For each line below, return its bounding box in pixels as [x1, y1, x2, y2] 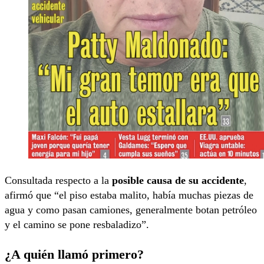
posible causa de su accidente [112, 174, 244, 187]
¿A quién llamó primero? [5, 247, 144, 262]
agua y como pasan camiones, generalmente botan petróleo [5, 204, 257, 216]
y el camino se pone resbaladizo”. [5, 219, 149, 231]
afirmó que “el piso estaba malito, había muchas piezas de [5, 189, 253, 202]
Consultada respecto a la [5, 174, 112, 187]
